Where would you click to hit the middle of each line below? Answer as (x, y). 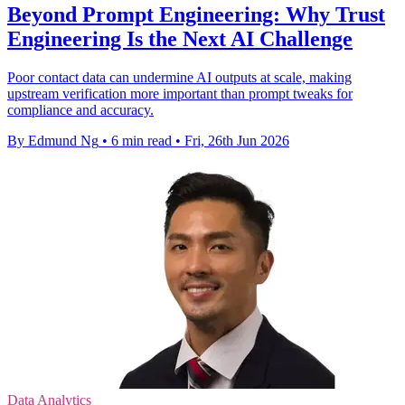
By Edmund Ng (53, 140)
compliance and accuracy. (80, 109)
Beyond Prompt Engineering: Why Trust (196, 14)
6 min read (141, 140)
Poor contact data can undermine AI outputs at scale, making (179, 77)
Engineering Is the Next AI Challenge (180, 39)
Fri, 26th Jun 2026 (237, 140)
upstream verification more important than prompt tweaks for (180, 93)
